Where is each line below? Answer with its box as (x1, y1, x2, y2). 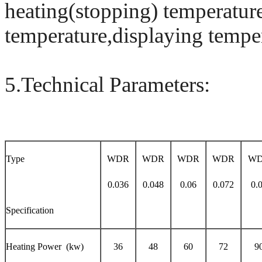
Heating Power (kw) (6, 241, 84, 251)
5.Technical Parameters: (5, 72, 210, 96)
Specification (6, 205, 54, 215)
